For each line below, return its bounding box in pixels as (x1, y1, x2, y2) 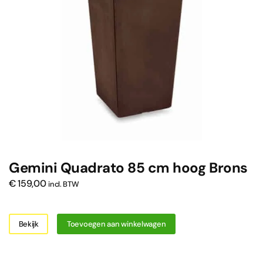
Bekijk (18, 218, 39, 229)
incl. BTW (48, 179, 79, 190)
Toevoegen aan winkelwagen (66, 218, 166, 229)
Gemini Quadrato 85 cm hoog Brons (9, 159, 248, 177)
